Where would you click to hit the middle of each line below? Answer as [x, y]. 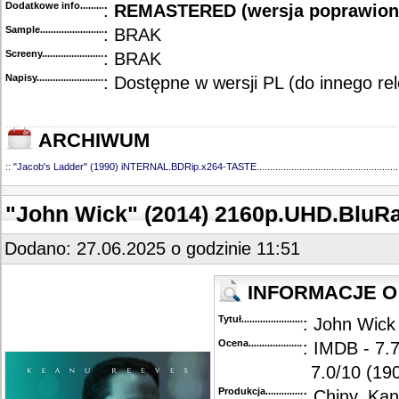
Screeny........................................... [81, 53]
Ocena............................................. [293, 343]
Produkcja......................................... [297, 391]
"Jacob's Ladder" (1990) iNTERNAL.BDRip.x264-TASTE [135, 167]
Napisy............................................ [80, 77]
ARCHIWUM [92, 141]
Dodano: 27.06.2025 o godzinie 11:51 [152, 248]
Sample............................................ [81, 29]
